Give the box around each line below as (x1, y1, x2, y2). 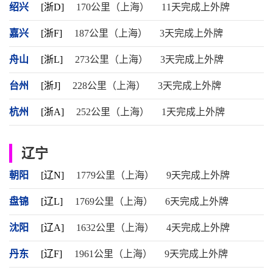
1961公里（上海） (74, 249, 152, 259)
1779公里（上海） (76, 170, 154, 180)
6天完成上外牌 (165, 196, 229, 207)
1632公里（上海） (76, 222, 154, 233)
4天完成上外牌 (166, 222, 230, 233)
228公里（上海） (73, 80, 146, 91)
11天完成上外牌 (161, 2, 230, 12)
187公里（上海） (74, 28, 147, 38)
